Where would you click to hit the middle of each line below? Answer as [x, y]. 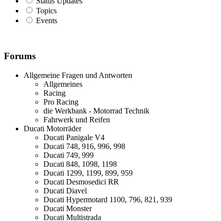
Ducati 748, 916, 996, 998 [84, 147]
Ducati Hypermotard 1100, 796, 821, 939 [108, 200]
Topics [46, 10]
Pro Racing [61, 102]
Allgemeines [63, 84]
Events [47, 20]
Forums [20, 56]
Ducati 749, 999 [69, 155]
